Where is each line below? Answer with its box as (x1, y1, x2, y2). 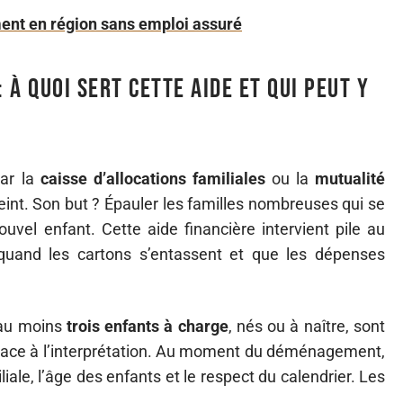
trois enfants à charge (66, 317, 228, 336)
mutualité (315, 169, 386, 188)
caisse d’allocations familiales (40, 169, 265, 188)
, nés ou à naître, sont (228, 317, 386, 336)
